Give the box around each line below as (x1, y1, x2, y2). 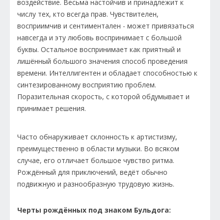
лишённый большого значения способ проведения (17, 56, 188, 66)
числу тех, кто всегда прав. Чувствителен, (17, 9, 159, 19)
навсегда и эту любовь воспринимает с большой (17, 33, 182, 43)
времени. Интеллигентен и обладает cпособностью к (17, 68, 197, 78)
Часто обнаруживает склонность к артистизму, (17, 132, 177, 142)
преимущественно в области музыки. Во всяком (17, 144, 179, 154)
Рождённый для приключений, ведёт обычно (17, 167, 167, 177)
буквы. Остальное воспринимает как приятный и (17, 45, 181, 55)
